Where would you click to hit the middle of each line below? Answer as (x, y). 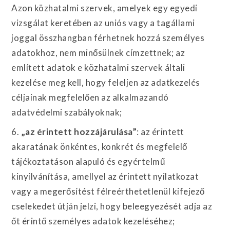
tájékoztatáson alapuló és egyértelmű (88, 161)
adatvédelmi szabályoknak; (67, 112)
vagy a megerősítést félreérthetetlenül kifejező (108, 191)
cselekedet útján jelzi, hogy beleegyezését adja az (112, 206)
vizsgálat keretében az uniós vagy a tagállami (103, 23)
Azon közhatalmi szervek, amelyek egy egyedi (104, 8)
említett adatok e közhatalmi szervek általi (98, 68)
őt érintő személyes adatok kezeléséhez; (93, 221)
